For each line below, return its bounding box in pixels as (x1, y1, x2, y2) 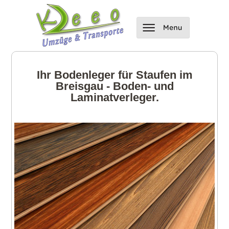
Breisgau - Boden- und (55, 80, 174, 93)
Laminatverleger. (70, 91, 159, 104)
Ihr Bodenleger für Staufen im (36, 68, 193, 81)
